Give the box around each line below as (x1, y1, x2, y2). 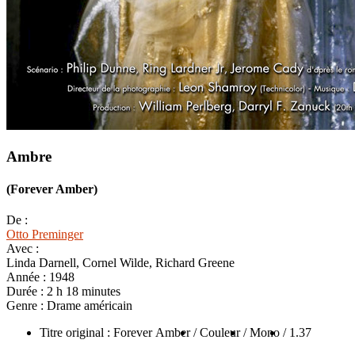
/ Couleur (193, 326, 240, 340)
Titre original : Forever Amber (40, 326, 190, 340)
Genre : (6, 299, 47, 313)
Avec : (6, 242, 39, 256)
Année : (6, 270, 49, 284)
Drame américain (47, 299, 132, 313)
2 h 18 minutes (47, 284, 120, 299)
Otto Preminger (6, 227, 83, 242)
